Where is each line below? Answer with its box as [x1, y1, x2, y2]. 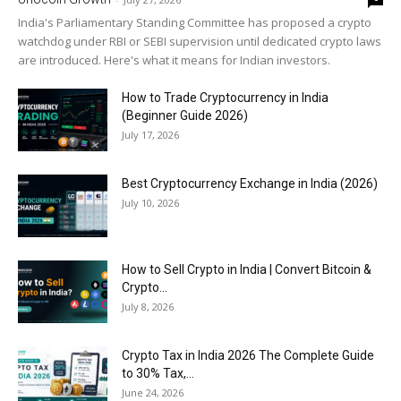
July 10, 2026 [122, 195, 179, 209]
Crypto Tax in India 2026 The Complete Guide [122, 347, 374, 363]
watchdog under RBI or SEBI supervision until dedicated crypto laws [18, 32, 381, 49]
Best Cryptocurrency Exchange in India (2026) [122, 175, 378, 191]
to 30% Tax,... [122, 365, 194, 380]
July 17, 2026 [122, 127, 179, 141]
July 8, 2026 [122, 299, 174, 313]
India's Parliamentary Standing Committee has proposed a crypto [18, 13, 371, 30]
